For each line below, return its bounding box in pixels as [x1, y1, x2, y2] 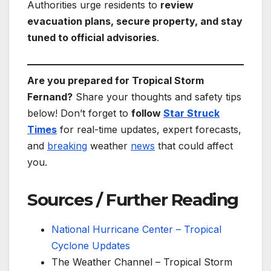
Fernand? [27, 91, 73, 103]
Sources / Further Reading [27, 189, 238, 211]
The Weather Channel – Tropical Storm [51, 256, 232, 269]
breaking [47, 140, 87, 152]
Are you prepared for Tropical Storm [27, 74, 204, 87]
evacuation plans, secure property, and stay [27, 15, 243, 27]
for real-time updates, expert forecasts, [57, 123, 241, 136]
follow [131, 107, 163, 120]
